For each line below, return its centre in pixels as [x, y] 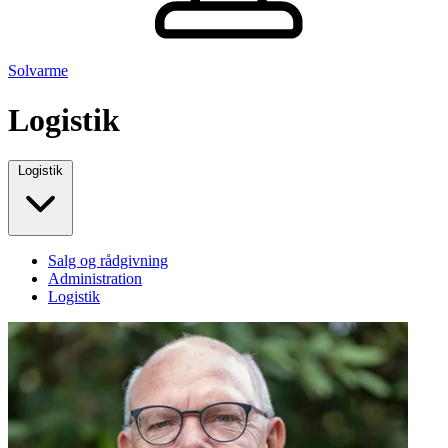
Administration [95, 279]
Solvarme [38, 71]
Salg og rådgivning [108, 261]
